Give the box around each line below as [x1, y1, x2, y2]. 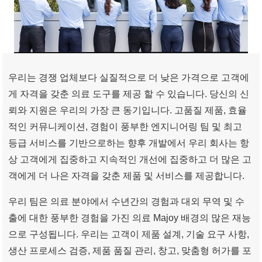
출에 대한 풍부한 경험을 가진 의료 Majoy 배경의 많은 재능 [8, 213, 251, 223]
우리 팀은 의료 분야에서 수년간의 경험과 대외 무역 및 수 [8, 196, 245, 206]
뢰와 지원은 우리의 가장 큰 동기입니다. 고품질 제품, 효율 [8, 105, 247, 115]
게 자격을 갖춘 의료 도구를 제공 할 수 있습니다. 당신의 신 [8, 89, 250, 99]
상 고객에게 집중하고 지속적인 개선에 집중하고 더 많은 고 [8, 154, 252, 164]
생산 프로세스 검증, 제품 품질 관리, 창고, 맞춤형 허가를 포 [8, 246, 252, 256]
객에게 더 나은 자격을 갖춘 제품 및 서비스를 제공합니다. [8, 171, 245, 181]
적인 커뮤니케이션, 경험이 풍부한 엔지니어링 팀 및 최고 [8, 122, 243, 132]
